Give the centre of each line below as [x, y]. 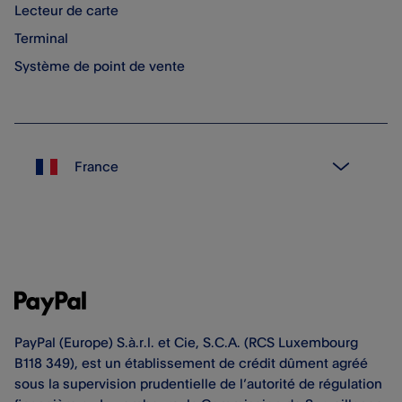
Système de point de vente [100, 66]
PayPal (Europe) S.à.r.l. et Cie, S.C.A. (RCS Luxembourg [186, 343]
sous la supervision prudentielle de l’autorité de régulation [198, 384]
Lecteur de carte [66, 11]
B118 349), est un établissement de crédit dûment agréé [191, 363]
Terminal [41, 39]
